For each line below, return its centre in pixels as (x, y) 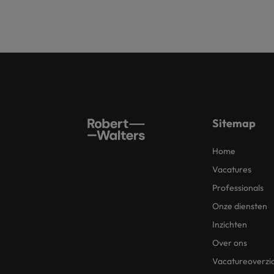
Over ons (230, 243)
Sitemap (234, 123)
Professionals (238, 188)
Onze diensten (240, 206)
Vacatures (232, 169)
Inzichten (230, 224)
